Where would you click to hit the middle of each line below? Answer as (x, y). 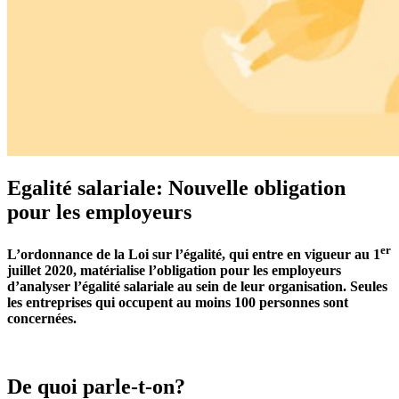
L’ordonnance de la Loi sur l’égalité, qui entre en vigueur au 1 (194, 254)
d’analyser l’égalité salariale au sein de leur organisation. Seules (197, 286)
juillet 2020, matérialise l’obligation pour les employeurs (174, 270)
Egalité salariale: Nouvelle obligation (176, 188)
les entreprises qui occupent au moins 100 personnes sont (178, 302)
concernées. (42, 318)
